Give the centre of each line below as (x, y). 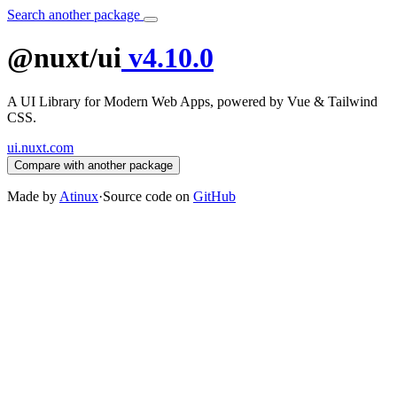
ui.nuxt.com (40, 147)
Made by (33, 196)
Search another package (75, 15)
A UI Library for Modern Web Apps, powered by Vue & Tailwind (192, 101)
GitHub (214, 196)
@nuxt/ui (64, 58)
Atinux (79, 196)
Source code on (148, 196)
